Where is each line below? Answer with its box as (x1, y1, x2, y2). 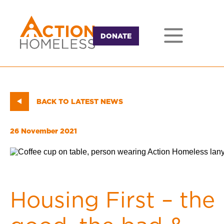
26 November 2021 (10, 126, 77, 136)
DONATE (100, 30, 131, 41)
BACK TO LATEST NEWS (36, 96, 123, 106)
